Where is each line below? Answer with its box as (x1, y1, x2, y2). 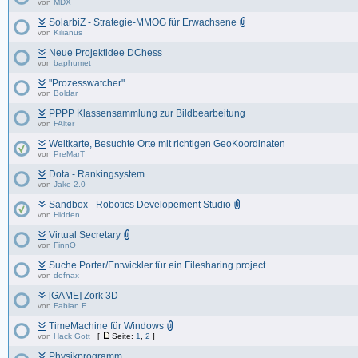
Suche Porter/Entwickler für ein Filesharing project (49, 260, 265, 271)
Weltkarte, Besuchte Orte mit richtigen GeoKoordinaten (49, 138, 285, 149)
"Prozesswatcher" (49, 78, 125, 89)
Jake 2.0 (54, 180, 86, 189)
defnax (54, 271, 79, 280)
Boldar (54, 89, 78, 97)
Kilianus (54, 28, 82, 37)
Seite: (112, 332, 136, 340)
